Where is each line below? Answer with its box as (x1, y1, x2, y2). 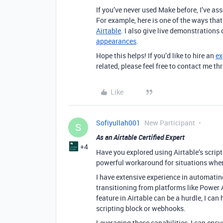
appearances (96, 36, 136, 46)
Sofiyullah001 (96, 118, 140, 127)
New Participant (144, 118, 195, 127)
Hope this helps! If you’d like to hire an (96, 51, 216, 60)
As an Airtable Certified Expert (96, 132, 185, 142)
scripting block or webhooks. (96, 204, 186, 213)
